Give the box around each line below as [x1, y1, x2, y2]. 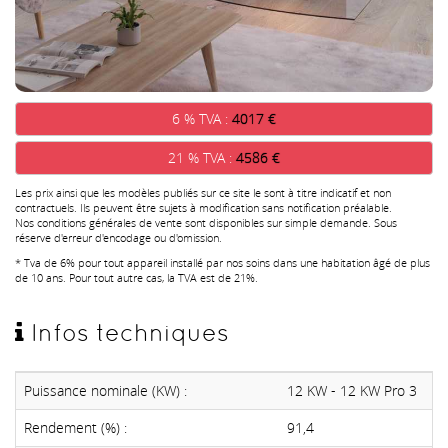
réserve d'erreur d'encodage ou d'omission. [15, 229, 222, 245]
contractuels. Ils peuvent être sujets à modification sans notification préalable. [15, 199, 392, 215]
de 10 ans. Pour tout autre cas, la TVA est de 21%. [15, 269, 258, 285]
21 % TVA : [168, 147, 236, 167]
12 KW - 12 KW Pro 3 [287, 380, 417, 400]
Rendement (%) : [24, 417, 127, 437]
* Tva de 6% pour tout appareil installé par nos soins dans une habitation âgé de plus [15, 254, 430, 270]
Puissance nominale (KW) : [24, 380, 187, 400]
